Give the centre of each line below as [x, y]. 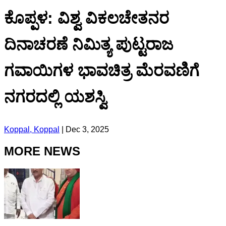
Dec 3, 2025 [87, 129]
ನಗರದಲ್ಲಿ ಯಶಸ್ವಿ [55, 97]
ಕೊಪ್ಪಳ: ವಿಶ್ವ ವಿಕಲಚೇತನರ [87, 18]
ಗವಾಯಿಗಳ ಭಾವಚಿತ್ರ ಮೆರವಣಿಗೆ [102, 71]
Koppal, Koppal [32, 129]
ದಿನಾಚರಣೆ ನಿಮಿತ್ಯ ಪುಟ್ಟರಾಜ [89, 45]
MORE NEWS [42, 151]
